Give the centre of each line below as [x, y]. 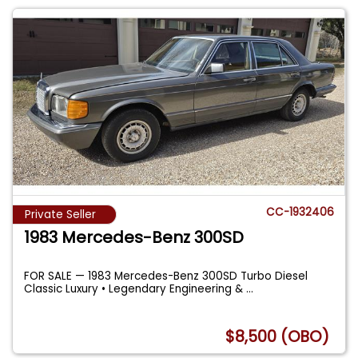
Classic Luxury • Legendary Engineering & [135, 288]
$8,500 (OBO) [278, 336]
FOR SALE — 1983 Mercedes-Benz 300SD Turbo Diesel [166, 276]
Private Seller [60, 215]
